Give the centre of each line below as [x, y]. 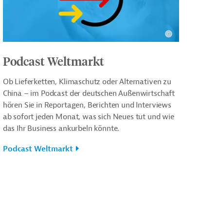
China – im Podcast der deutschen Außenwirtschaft [89, 94]
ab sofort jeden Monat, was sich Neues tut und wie [88, 117]
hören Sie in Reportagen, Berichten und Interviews [87, 105]
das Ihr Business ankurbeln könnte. [61, 129]
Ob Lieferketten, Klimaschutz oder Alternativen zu [87, 82]
